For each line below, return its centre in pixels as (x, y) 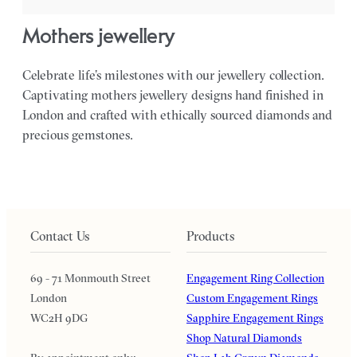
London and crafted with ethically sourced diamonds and (177, 115)
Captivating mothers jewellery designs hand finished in (173, 95)
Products (210, 236)
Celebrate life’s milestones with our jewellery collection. (173, 75)
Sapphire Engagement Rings (255, 318)
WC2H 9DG (59, 318)
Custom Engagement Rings (252, 298)
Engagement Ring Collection (255, 278)
